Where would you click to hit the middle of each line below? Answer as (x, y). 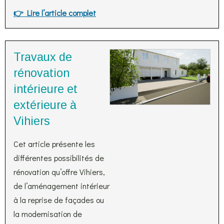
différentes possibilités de (59, 158)
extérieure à (45, 105)
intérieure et (45, 89)
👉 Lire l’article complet (55, 13)
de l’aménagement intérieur (61, 186)
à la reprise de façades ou (59, 200)
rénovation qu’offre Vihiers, (59, 172)
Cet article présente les (54, 144)
